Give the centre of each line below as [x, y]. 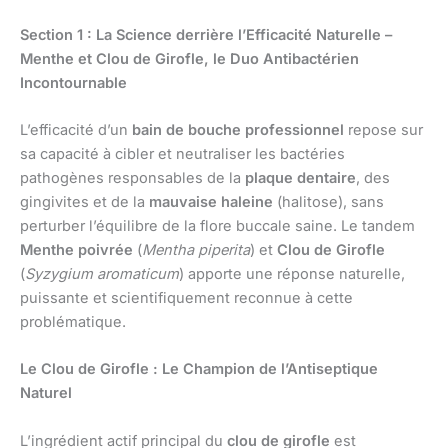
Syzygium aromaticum [102, 274]
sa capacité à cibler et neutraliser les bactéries [182, 154]
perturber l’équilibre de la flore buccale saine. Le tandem [217, 226]
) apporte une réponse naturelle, [292, 274]
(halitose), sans [328, 202]
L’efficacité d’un [76, 130]
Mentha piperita [196, 250]
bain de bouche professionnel [238, 130]
